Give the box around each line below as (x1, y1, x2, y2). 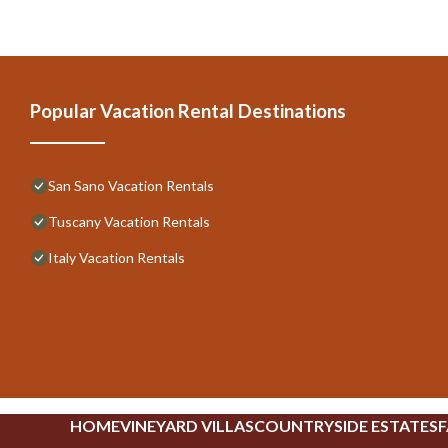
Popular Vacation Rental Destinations (30, 99, 346, 122)
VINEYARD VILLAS (120, 415, 254, 435)
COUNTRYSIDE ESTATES (254, 415, 438, 435)
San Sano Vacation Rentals (48, 176, 214, 194)
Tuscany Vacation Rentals (48, 212, 210, 230)
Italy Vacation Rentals (48, 248, 185, 266)
